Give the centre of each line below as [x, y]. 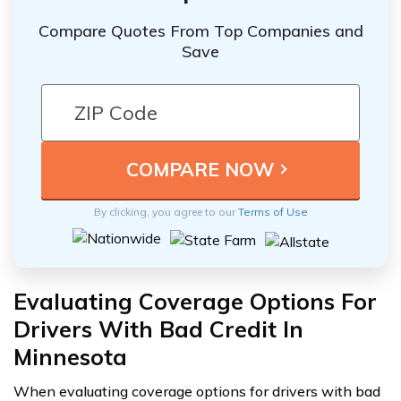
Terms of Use [273, 211]
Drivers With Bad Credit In [158, 328]
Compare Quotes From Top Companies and [200, 30]
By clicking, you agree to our [166, 211]
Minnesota [70, 356]
